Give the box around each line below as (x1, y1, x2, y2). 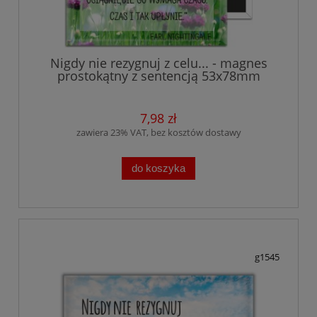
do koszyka (132, 162, 185, 174)
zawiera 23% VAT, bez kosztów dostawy (76, 125, 241, 139)
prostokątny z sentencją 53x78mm (57, 67, 260, 84)
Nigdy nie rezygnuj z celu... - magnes (50, 54, 267, 71)
